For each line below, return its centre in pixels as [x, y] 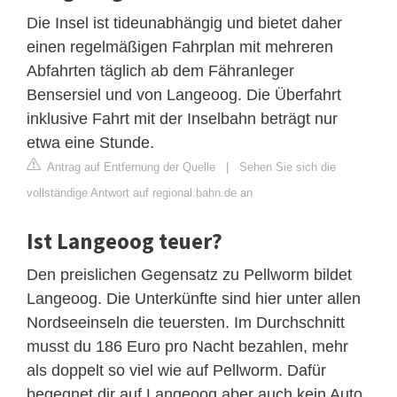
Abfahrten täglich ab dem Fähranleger [160, 70]
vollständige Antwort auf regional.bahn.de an [140, 192]
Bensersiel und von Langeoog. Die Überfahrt [184, 94]
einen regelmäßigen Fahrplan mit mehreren [180, 47]
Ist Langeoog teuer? [125, 241]
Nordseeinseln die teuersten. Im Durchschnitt [186, 322]
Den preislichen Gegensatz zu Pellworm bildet [189, 274]
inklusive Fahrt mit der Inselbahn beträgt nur [182, 118]
